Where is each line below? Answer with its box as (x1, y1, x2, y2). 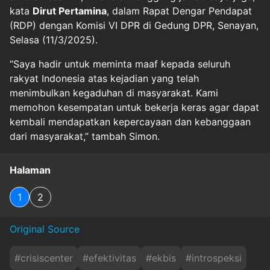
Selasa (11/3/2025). (10, 34, 98, 46)
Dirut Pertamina (33, 5, 107, 17)
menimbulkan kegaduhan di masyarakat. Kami (10, 87, 218, 99)
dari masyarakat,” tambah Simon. (10, 130, 160, 142)
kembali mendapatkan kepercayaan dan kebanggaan (10, 116, 251, 128)
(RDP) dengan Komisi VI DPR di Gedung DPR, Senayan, (10, 19, 259, 31)
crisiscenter (20, 252, 73, 264)
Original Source (10, 223, 80, 235)
